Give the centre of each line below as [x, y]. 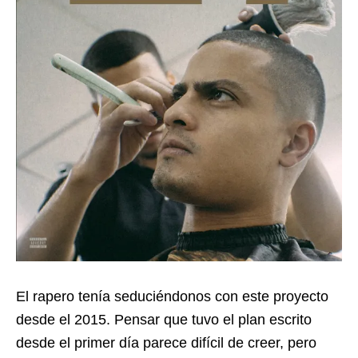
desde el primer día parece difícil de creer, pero [166, 343]
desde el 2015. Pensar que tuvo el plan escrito [164, 320]
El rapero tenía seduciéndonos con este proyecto [172, 297]
